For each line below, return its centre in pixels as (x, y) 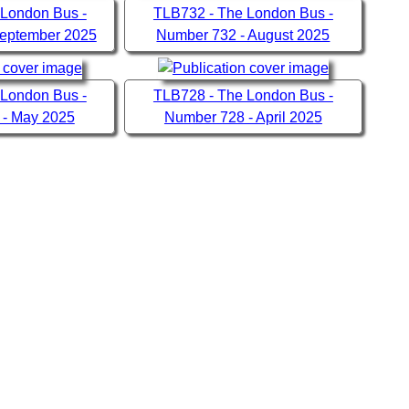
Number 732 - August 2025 (243, 36)
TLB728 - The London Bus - (243, 96)
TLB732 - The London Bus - (243, 14)
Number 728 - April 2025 (243, 118)
